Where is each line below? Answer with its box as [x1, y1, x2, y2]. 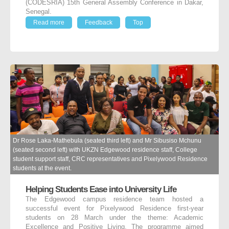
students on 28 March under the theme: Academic [26, 214, 203, 222]
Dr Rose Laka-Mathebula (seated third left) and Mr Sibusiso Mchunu [13, 137, 201, 145]
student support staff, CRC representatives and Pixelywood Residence [13, 155, 208, 163]
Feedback [85, 18, 112, 26]
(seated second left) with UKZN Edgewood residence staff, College [13, 146, 197, 154]
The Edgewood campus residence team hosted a [26, 196, 203, 203]
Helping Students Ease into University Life [26, 184, 176, 195]
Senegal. [26, 8, 52, 15]
